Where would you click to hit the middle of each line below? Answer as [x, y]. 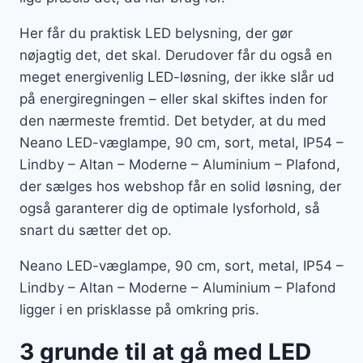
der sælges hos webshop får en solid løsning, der [180, 187]
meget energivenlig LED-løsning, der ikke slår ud [177, 77]
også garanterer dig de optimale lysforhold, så [170, 209]
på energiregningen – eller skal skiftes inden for [173, 99]
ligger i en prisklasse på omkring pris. [139, 310]
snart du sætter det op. [96, 231]
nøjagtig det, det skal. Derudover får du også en [176, 56]
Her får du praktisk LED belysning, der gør [156, 34]
